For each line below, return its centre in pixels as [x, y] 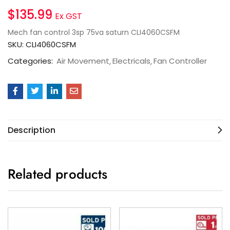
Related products [58, 174]
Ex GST [69, 16]
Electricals [131, 61]
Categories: [31, 61]
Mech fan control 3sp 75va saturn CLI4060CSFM [94, 32]
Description [32, 130]
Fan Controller [180, 61]
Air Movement [83, 61]
